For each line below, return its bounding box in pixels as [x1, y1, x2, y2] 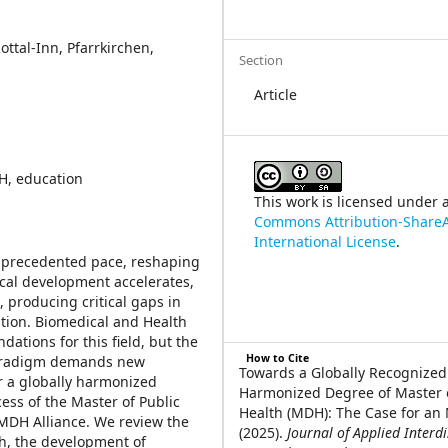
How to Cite [245, 351, 309, 365]
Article [254, 85, 298, 104]
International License [254, 232, 397, 251]
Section [239, 51, 284, 69]
